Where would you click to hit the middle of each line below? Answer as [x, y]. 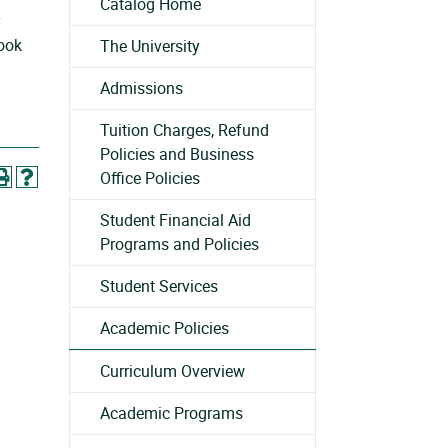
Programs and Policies [179, 244]
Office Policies [150, 178]
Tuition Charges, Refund [184, 130]
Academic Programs [171, 413]
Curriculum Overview [172, 371]
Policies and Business [177, 154]
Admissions [141, 88]
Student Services [159, 286]
